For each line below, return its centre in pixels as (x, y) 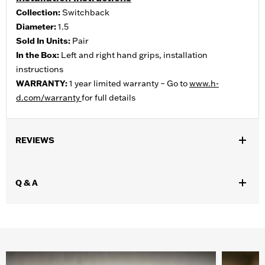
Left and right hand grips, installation (134, 55)
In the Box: (38, 55)
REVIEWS (35, 140)
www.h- (204, 84)
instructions (40, 70)
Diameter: (37, 27)
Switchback (86, 13)
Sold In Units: (44, 41)
